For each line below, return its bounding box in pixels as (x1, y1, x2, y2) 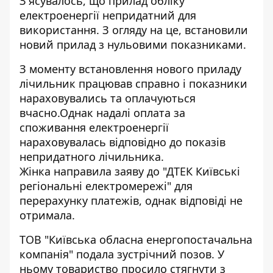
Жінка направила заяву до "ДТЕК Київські (19, 164, 240, 179)
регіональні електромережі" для (19, 179, 193, 193)
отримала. (19, 208, 75, 222)
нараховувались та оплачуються (19, 91, 196, 105)
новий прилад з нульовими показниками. (19, 37, 246, 52)
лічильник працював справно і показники (19, 76, 247, 91)
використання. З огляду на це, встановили (19, 23, 248, 37)
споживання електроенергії (19, 120, 169, 135)
